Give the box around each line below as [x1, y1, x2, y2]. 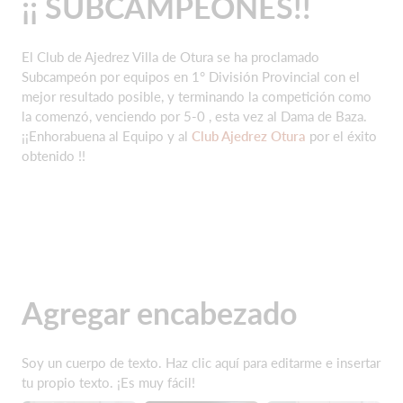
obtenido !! [22, 148, 85, 164]
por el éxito [306, 128, 377, 144]
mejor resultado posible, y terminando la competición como [22, 88, 372, 104]
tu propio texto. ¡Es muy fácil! [22, 374, 195, 390]
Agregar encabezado [22, 294, 298, 331]
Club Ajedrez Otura [192, 128, 306, 144]
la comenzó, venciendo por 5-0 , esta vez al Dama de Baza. [22, 108, 367, 124]
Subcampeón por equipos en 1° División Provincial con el [22, 68, 360, 85]
